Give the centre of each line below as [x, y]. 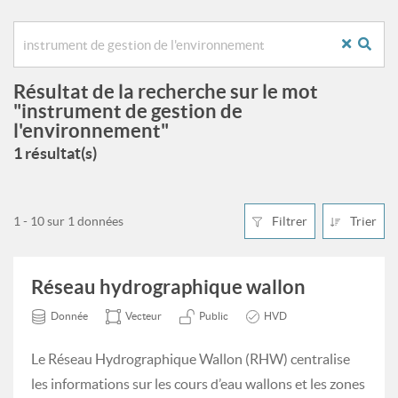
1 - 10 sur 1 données [68, 221]
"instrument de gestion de [128, 111]
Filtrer [288, 221]
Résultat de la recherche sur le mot [166, 91]
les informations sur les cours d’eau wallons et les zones [198, 384]
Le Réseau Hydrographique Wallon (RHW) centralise [191, 359]
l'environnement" [91, 130]
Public [214, 316]
